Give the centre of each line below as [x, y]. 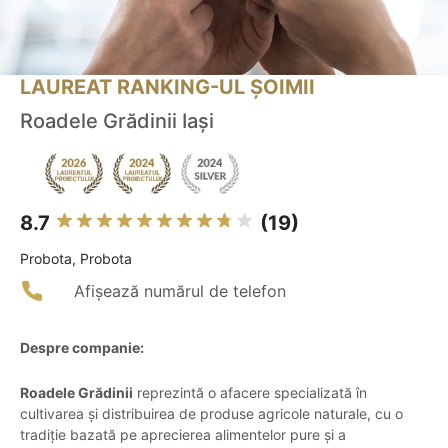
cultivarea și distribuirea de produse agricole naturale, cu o [211, 414]
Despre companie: [82, 348]
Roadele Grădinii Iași [117, 121]
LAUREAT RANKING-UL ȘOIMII [167, 87]
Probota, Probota [76, 259]
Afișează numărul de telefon [180, 291]
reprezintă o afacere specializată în [250, 393]
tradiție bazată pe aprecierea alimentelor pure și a [183, 435]
